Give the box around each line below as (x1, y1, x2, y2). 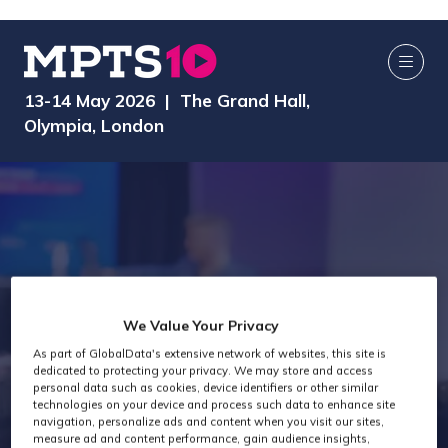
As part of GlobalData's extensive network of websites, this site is (33, 346, 387, 361)
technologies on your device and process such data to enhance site (33, 397, 396, 412)
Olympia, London (24, 115, 164, 136)
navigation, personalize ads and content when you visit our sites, (33, 414, 385, 429)
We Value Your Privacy (123, 316, 279, 335)
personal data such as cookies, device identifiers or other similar (33, 380, 379, 395)
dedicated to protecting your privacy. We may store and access (33, 363, 374, 378)
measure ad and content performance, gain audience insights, (33, 431, 371, 446)
